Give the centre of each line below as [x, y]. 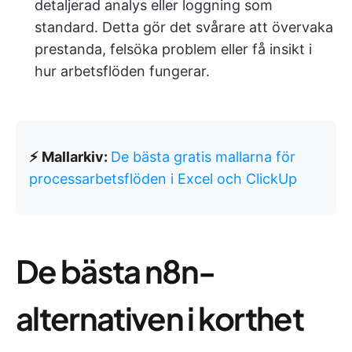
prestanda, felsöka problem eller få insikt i [173, 49]
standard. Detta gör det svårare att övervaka [184, 27]
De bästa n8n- [115, 271]
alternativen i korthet [160, 318]
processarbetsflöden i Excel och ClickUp [163, 179]
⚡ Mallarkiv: [70, 157]
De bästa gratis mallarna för [203, 157]
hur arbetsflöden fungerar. [122, 71]
